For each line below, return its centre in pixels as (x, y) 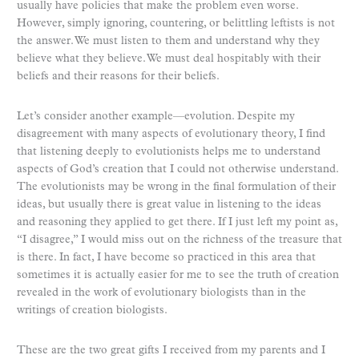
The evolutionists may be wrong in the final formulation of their (176, 187)
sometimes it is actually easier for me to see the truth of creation (178, 275)
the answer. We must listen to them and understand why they (168, 41)
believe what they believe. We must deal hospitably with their (169, 58)
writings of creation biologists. (92, 310)
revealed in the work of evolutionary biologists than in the (161, 292)
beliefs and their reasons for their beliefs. (118, 76)
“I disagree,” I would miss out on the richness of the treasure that (179, 240)
